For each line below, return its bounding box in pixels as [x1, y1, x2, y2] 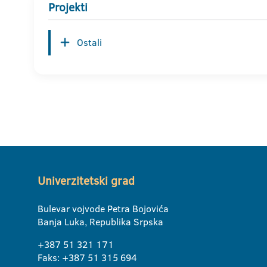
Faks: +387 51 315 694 [38, 251, 137, 264]
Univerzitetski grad [38, 173, 135, 189]
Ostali [77, 36, 102, 49]
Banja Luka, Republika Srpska [38, 215, 163, 228]
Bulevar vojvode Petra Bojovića [38, 202, 169, 215]
